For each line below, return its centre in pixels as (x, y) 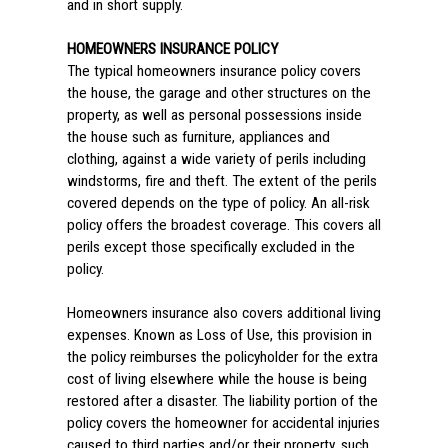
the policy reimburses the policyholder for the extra (222, 357)
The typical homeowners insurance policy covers (213, 71)
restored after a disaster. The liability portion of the (222, 401)
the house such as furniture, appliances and (198, 137)
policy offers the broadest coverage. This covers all (223, 225)
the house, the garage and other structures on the (218, 93)
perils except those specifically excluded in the (210, 247)
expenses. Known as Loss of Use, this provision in (219, 335)
